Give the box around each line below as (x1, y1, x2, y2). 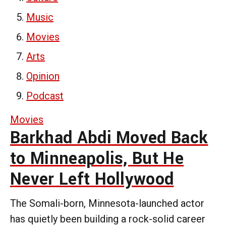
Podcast (26, 89, 64, 102)
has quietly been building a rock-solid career (10, 212, 205, 225)
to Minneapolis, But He (10, 146, 184, 171)
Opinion (26, 70, 60, 82)
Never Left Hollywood (10, 167, 174, 191)
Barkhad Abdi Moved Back (10, 126, 208, 150)
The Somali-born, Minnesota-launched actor (10, 197, 204, 209)
